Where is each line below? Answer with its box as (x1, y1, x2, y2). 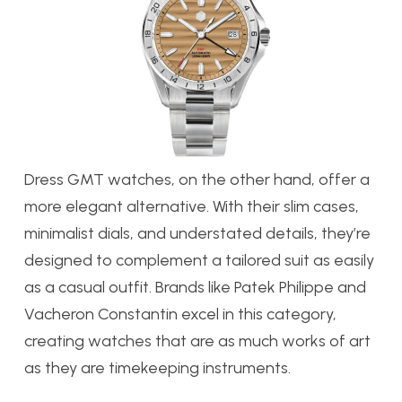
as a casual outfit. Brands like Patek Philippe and (24, 277, 366, 298)
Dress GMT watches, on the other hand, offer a (24, 170, 370, 190)
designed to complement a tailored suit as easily (24, 250, 374, 271)
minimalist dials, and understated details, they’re (24, 223, 371, 244)
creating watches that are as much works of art (24, 331, 371, 352)
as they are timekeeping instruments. (24, 358, 291, 379)
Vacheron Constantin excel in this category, (24, 304, 336, 325)
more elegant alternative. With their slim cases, (24, 197, 359, 217)
